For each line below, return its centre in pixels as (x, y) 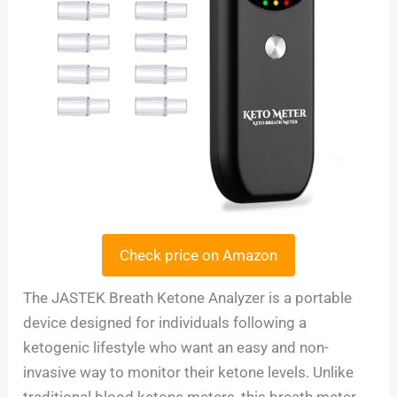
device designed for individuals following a (165, 322)
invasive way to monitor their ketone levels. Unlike (189, 372)
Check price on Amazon (198, 255)
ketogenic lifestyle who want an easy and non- (176, 347)
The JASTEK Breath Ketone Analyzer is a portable (188, 297)
